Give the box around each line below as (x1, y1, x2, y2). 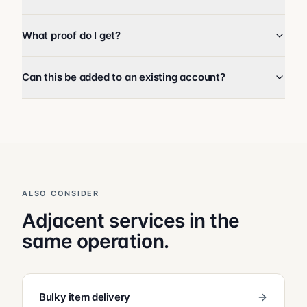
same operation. (22, 230, 169, 253)
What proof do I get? (22, 29, 121, 42)
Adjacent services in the (22, 209, 240, 232)
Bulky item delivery (39, 291, 130, 304)
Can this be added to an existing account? (22, 71, 225, 84)
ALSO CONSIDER (22, 188, 99, 198)
